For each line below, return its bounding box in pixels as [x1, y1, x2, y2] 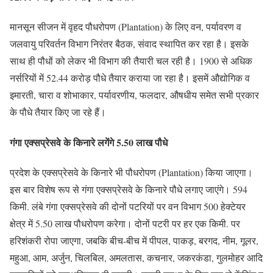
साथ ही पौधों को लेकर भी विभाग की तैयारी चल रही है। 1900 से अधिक [10, 54, 252, 68]
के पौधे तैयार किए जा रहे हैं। [10, 105, 106, 119]
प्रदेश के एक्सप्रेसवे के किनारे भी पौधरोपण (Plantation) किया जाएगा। [10, 165, 253, 179]
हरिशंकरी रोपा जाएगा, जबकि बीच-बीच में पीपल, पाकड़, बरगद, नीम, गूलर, [10, 233, 258, 247]
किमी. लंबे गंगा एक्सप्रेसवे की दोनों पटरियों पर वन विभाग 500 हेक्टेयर [10, 199, 246, 213]
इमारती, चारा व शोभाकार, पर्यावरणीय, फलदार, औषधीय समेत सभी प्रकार [10, 88, 259, 102]
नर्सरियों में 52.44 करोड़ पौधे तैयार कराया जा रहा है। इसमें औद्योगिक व [10, 71, 250, 85]
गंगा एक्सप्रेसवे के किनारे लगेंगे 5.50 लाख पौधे [10, 135, 168, 149]
